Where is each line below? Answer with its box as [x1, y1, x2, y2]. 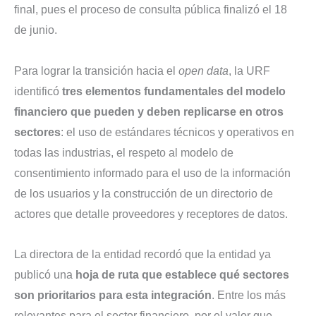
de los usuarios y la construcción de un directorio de [14, 187, 273, 200]
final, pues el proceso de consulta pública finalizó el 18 [14, 3, 287, 16]
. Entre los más [212, 289, 286, 302]
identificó [14, 85, 62, 97]
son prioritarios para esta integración [14, 289, 212, 302]
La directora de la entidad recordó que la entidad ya [14, 248, 271, 261]
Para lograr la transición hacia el [14, 64, 178, 77]
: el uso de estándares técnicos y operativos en [61, 126, 294, 138]
